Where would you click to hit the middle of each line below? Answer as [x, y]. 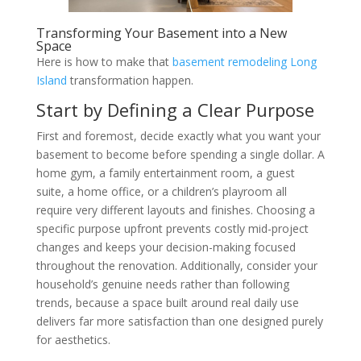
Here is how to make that [104, 62]
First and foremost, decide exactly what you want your [178, 136]
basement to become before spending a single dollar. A [180, 155]
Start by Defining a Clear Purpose [175, 110]
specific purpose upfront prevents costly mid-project [172, 229]
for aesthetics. [73, 340]
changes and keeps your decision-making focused [166, 247]
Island [51, 81]
